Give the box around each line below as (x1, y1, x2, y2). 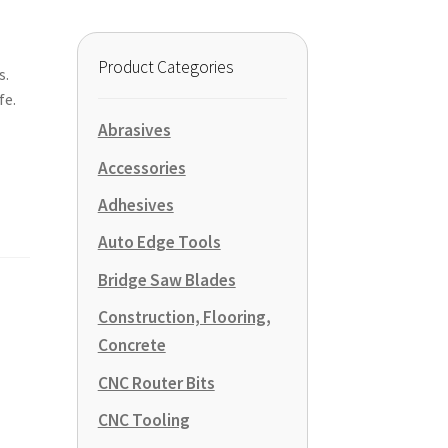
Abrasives (97, 119, 171, 142)
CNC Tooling (97, 408, 190, 431)
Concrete (97, 334, 166, 357)
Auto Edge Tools (97, 231, 221, 254)
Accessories (97, 156, 186, 179)
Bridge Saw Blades (97, 268, 236, 291)
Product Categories (97, 55, 234, 78)
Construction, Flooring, (97, 306, 271, 329)
